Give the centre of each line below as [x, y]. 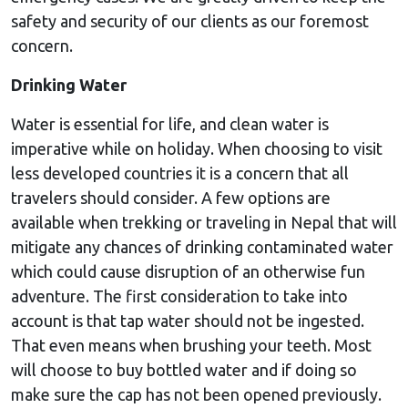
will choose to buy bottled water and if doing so [184, 369]
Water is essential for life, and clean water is [170, 123]
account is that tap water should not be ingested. [188, 320]
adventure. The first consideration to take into [179, 296]
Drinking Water [69, 84]
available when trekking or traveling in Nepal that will [204, 222]
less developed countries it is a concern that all [180, 173]
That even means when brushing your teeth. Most [191, 345]
